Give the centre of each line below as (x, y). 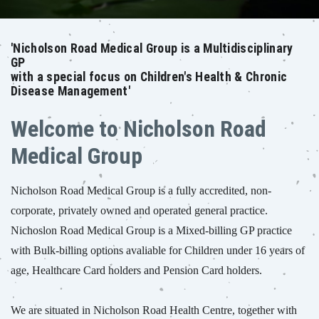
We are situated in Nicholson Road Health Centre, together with (154, 310)
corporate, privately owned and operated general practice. (139, 211)
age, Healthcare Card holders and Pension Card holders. (138, 271)
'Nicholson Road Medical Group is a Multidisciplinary (152, 49)
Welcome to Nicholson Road (138, 129)
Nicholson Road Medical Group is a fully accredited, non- (141, 191)
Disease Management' (71, 91)
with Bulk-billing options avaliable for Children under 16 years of (158, 251)
